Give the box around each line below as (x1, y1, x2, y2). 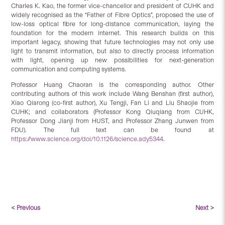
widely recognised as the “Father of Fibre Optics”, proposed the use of (11, 11, 214, 19)
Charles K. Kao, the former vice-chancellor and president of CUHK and (11, 2, 214, 10)
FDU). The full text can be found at (11, 126, 214, 134)
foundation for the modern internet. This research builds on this (11, 29, 214, 37)
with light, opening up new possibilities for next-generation (11, 56, 214, 64)
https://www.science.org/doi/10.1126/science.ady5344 (11, 135, 164, 143)
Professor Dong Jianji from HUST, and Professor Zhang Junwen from (11, 117, 214, 125)
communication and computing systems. (11, 65, 127, 73)
